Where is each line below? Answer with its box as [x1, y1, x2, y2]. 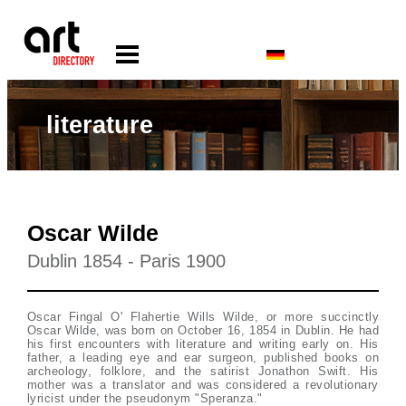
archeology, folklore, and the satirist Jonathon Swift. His [26, 364, 379, 378]
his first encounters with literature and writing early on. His [26, 337, 379, 351]
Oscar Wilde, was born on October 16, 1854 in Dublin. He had [26, 324, 380, 337]
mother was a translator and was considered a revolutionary [26, 378, 379, 391]
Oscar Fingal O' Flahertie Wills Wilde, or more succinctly [26, 310, 380, 324]
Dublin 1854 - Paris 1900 [26, 251, 226, 271]
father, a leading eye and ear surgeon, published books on [26, 351, 380, 364]
